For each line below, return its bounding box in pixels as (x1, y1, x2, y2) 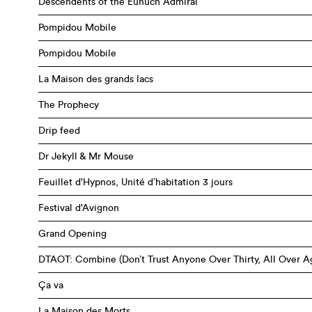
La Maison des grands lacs (38, 75, 153, 84)
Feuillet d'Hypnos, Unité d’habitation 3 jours (38, 178, 233, 187)
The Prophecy (38, 100, 99, 110)
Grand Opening (38, 229, 107, 239)
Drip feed (38, 126, 80, 136)
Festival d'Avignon (38, 203, 119, 213)
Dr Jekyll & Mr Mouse (38, 152, 134, 162)
